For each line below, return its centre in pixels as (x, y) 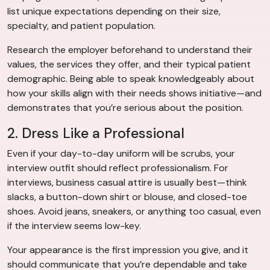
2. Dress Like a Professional (96, 133)
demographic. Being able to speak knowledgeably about (131, 79)
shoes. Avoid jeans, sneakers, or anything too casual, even (134, 212)
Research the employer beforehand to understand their (130, 50)
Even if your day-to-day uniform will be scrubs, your (121, 154)
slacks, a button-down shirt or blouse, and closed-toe (127, 197)
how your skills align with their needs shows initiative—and (134, 93)
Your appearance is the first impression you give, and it (128, 250)
